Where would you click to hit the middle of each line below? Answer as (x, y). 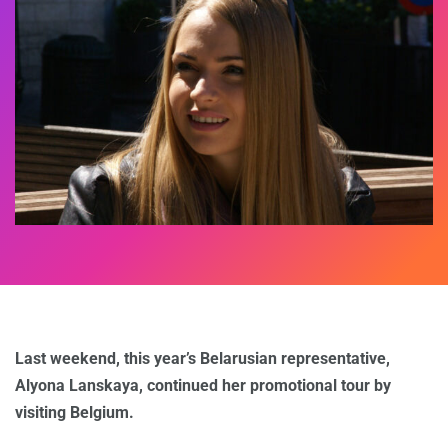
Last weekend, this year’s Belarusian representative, (202, 359)
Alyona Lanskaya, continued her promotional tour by (203, 386)
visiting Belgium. (74, 413)
